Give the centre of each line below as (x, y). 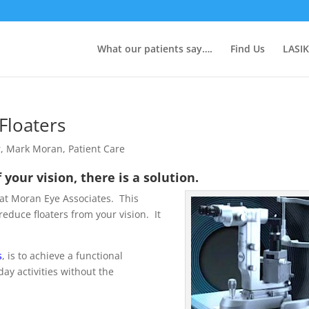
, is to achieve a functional (63, 256)
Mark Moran (35, 149)
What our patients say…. (154, 49)
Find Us (247, 49)
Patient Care (97, 149)
